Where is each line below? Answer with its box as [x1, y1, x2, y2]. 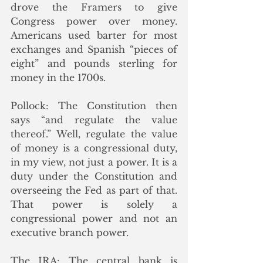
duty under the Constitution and [11, 170, 177, 182]
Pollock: [11, 100, 58, 112]
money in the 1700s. [11, 72, 109, 83]
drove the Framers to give [11, 1, 177, 13]
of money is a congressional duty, [11, 142, 177, 154]
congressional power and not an [11, 213, 177, 224]
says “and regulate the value [11, 114, 177, 126]
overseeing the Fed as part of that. [11, 184, 177, 196]
